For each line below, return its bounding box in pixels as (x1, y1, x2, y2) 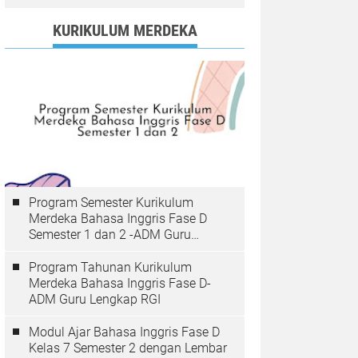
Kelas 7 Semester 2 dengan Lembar (29, 340, 227, 356)
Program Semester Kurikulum (29, 195, 193, 210)
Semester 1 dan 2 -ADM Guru (29, 227, 191, 242)
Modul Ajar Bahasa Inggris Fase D (29, 324, 220, 340)
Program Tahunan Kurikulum (29, 260, 192, 275)
